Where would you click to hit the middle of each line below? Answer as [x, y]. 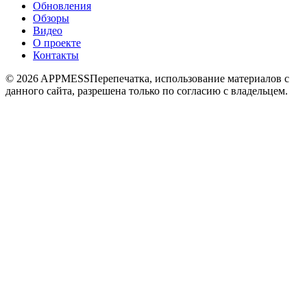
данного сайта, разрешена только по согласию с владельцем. [147, 90]
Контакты [56, 55]
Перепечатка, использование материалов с [189, 78]
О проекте [57, 42]
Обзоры [51, 18]
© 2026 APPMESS [48, 78]
